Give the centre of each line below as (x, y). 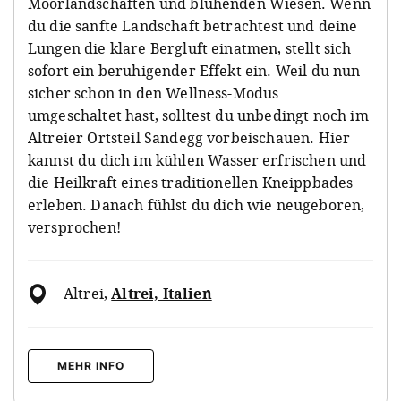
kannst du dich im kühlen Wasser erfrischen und (197, 161)
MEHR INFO (91, 366)
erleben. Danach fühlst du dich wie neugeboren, (196, 205)
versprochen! (74, 228)
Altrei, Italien (162, 294)
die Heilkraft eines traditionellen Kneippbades (191, 183)
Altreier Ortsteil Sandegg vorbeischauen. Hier (189, 138)
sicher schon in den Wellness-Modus (154, 94)
